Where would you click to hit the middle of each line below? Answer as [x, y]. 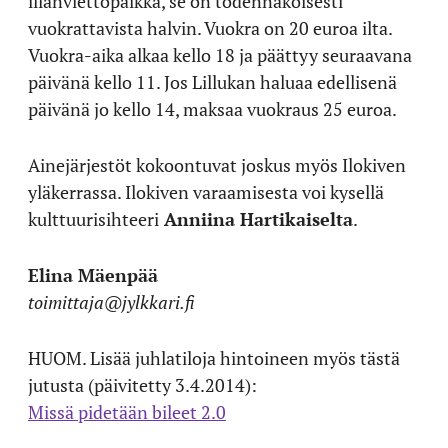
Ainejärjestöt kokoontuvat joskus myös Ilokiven [217, 164]
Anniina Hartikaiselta [256, 218]
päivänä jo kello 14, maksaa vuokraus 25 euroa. [212, 108]
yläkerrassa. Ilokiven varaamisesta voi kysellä [206, 191]
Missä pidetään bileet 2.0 [127, 411]
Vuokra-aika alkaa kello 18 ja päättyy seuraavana [220, 54]
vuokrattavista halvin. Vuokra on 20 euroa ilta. [210, 27]
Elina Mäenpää [93, 274]
